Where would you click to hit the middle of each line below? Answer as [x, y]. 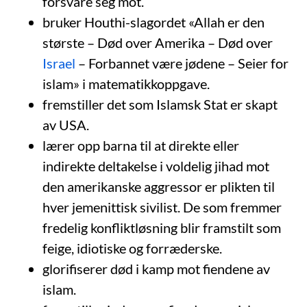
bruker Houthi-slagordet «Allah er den [154, 22]
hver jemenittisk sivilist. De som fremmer [162, 207]
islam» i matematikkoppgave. [126, 84]
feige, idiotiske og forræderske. [133, 248]
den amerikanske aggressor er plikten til [159, 187]
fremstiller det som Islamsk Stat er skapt [160, 105]
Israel [59, 63]
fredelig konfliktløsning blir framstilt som [162, 228]
